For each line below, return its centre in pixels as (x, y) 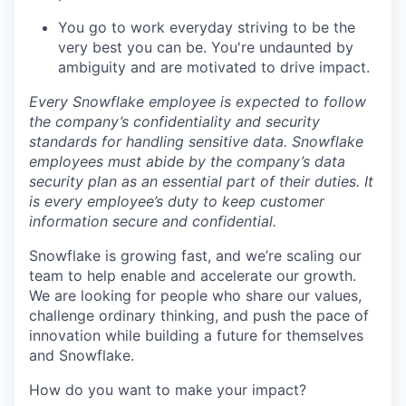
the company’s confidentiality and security (174, 122)
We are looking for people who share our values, (195, 296)
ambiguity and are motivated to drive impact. (214, 68)
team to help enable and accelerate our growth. (193, 276)
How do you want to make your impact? (168, 390)
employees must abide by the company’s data (187, 162)
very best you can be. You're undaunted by (206, 48)
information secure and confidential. (153, 222)
